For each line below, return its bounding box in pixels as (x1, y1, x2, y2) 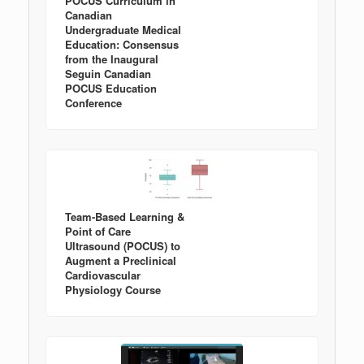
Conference (65, 94, 122, 110)
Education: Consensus (65, 36, 179, 52)
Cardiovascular (65, 266, 141, 283)
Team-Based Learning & (65, 208, 184, 224)
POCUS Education (65, 80, 157, 96)
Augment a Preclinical (65, 252, 176, 268)
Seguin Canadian (65, 65, 151, 81)
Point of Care (65, 223, 131, 239)
